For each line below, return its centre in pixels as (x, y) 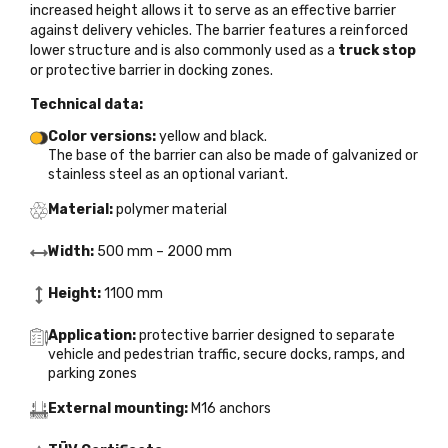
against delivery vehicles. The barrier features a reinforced (219, 30)
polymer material (170, 209)
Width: (71, 251)
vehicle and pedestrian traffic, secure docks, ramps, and (226, 354)
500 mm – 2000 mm (163, 251)
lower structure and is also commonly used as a (184, 50)
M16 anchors (229, 408)
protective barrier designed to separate (265, 335)
